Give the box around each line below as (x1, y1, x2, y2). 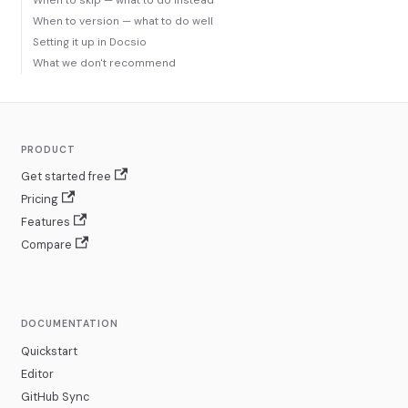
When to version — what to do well (32, 14, 213, 29)
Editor (20, 366, 54, 382)
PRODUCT (20, 143, 76, 156)
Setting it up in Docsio (32, 35, 147, 50)
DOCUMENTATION (20, 318, 118, 331)
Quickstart (20, 343, 77, 359)
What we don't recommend (32, 56, 176, 71)
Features (20, 214, 70, 229)
